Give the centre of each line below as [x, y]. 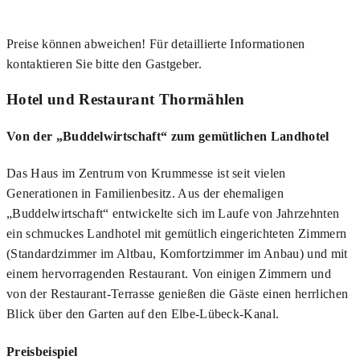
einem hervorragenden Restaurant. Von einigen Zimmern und [169, 274]
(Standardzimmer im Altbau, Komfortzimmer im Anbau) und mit [177, 254]
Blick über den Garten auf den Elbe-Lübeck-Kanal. [143, 314]
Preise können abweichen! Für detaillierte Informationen [156, 44]
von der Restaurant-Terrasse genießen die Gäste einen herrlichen [178, 294]
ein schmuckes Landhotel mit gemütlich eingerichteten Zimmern [177, 234]
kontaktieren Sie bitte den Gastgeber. [104, 64]
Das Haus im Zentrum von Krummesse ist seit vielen [146, 174]
